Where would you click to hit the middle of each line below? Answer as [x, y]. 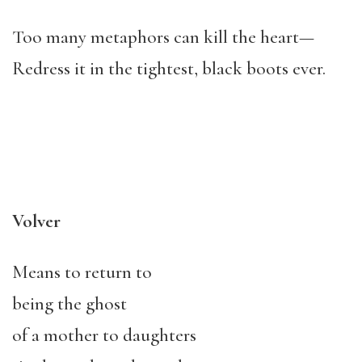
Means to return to [82, 272]
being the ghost [69, 304]
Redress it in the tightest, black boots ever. [169, 69]
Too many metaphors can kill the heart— [163, 37]
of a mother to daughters [104, 335]
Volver [36, 221]
